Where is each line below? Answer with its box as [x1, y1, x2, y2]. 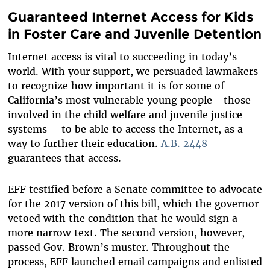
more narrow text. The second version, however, [7, 226, 245, 239]
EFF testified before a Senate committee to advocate [7, 183, 262, 195]
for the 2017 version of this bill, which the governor [7, 197, 259, 210]
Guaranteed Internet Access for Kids [7, 8, 253, 26]
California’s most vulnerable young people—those [7, 93, 251, 106]
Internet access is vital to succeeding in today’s [7, 50, 237, 63]
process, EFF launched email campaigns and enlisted [7, 255, 262, 268]
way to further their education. [7, 137, 161, 149]
